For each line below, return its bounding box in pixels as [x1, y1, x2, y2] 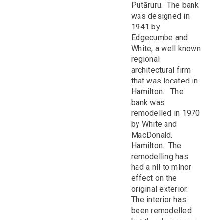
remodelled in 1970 [131, 109, 200, 118]
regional [131, 55, 160, 64]
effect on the [131, 173, 177, 183]
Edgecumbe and [131, 33, 188, 43]
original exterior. [131, 184, 190, 194]
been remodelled [131, 206, 192, 216]
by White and [131, 119, 177, 129]
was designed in [131, 11, 190, 21]
